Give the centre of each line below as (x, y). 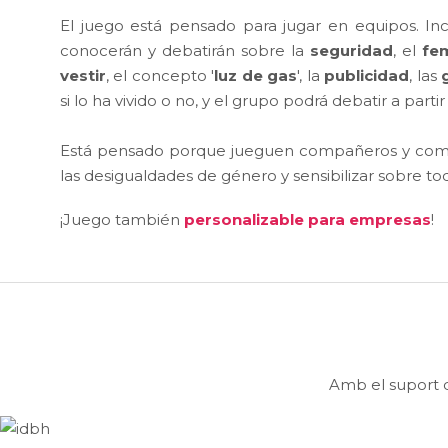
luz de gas (256, 75)
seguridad (351, 50)
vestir (83, 75)
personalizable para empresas (307, 219)
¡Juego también (122, 219)
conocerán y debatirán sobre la (185, 50)
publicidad (367, 75)
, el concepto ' (160, 75)
